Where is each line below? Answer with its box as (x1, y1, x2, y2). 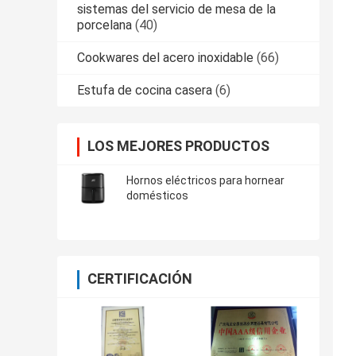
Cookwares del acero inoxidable (77, 50, 253, 66)
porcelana (77, 17, 132, 33)
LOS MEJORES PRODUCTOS (87, 137, 269, 155)
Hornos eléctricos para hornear (126, 174, 284, 188)
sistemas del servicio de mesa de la (77, 2, 276, 17)
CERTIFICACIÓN (87, 270, 192, 288)
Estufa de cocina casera (77, 83, 212, 99)
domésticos (126, 189, 188, 203)
